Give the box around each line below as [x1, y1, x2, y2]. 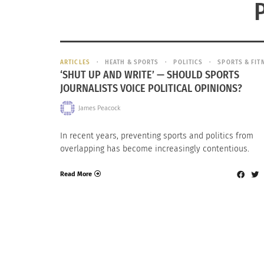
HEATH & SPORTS [104, 58, 159, 66]
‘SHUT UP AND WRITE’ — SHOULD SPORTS [60, 68, 239, 82]
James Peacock [78, 104, 120, 112]
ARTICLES [60, 58, 90, 66]
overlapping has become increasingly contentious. [60, 144, 249, 154]
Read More [60, 170, 92, 178]
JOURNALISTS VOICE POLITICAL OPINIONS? [60, 82, 242, 95]
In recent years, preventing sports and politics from [60, 131, 253, 141]
